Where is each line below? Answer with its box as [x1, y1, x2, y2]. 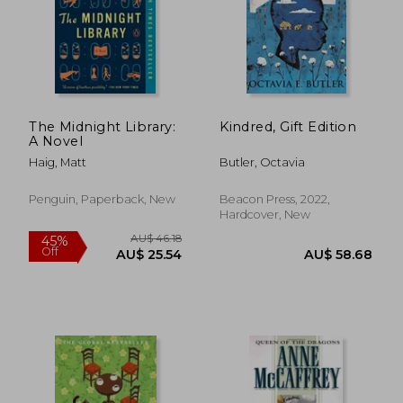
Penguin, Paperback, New [29, 192, 176, 206]
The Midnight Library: [29, 118, 176, 135]
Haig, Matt [29, 155, 87, 169]
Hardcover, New [219, 207, 311, 221]
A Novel [29, 132, 84, 149]
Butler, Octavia [219, 155, 306, 169]
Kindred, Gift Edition [219, 118, 357, 135]
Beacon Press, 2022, [219, 192, 331, 206]
